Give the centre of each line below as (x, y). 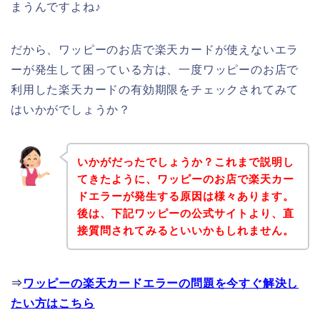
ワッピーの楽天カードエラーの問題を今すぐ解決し (161, 283)
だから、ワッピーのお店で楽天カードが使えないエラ (155, 50)
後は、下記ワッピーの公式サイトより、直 (185, 213)
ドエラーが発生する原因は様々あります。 (185, 196)
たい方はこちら (53, 303)
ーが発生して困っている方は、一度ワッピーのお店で (155, 70)
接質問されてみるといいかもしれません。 (185, 230)
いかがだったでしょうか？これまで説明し (185, 161)
